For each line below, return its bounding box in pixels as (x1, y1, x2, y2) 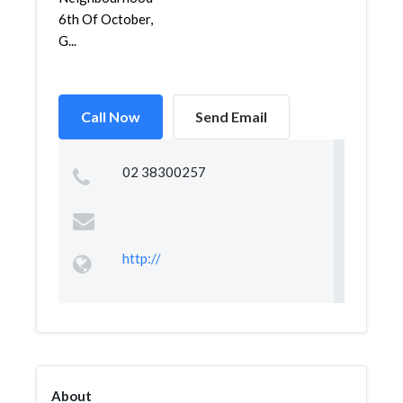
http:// (121, 250, 161, 266)
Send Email (195, 108, 267, 125)
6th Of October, (58, 11, 153, 27)
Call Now (81, 108, 140, 125)
